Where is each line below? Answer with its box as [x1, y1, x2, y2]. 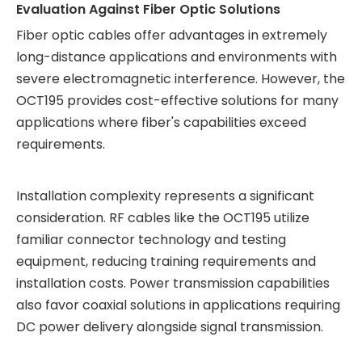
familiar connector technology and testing [16, 230, 286, 249]
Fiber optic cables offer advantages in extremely [16, 26, 327, 44]
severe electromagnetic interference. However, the [16, 69, 345, 88]
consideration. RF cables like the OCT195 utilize [16, 208, 309, 227]
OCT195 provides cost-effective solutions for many [16, 91, 339, 110]
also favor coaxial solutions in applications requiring [16, 296, 340, 314]
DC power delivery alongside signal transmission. [16, 318, 323, 336]
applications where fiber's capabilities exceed [16, 113, 306, 132]
